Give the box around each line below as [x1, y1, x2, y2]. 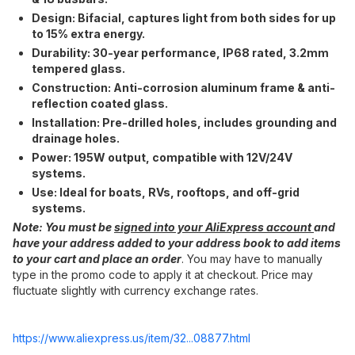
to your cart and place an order [13, 252, 181, 265]
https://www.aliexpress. [13, 331, 132, 345]
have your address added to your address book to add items [13, 236, 341, 250]
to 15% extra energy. [32, 27, 145, 40]
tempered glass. [32, 62, 125, 75]
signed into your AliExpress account [114, 220, 314, 234]
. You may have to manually [181, 252, 323, 265]
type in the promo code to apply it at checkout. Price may [13, 268, 313, 281]
